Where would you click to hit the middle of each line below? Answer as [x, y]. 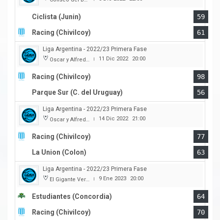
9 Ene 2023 [112, 179]
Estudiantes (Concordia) [72, 197]
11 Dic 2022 [113, 59]
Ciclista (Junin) [56, 17]
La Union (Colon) [59, 152]
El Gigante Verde [68, 180]
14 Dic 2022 [113, 119]
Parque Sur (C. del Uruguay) [77, 93]
